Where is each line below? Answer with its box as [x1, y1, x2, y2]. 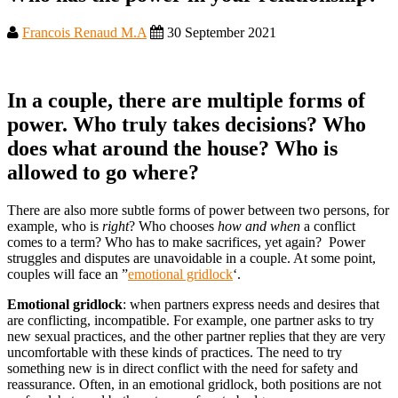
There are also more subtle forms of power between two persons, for [7, 202, 389, 218]
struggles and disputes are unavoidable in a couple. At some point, [7, 250, 376, 266]
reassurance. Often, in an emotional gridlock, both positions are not [7, 376, 381, 392]
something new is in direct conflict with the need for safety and [7, 360, 358, 376]
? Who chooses [129, 218, 214, 234]
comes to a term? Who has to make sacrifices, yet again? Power [7, 234, 365, 250]
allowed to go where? [7, 160, 199, 184]
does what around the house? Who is [7, 136, 338, 160]
